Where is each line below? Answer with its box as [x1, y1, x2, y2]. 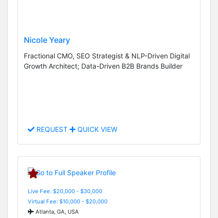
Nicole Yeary [24, 35, 70, 45]
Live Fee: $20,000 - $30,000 [28, 187, 102, 195]
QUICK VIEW [75, 125, 117, 134]
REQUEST [35, 125, 70, 134]
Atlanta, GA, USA [34, 208, 79, 215]
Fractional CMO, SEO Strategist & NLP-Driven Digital [24, 52, 190, 60]
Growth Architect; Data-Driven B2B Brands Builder [24, 62, 182, 71]
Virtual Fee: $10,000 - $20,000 [28, 198, 108, 205]
